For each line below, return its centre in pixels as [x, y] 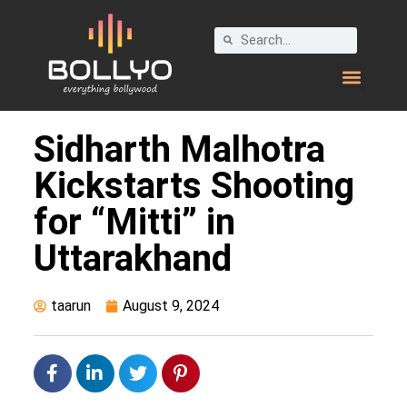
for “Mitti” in [134, 222]
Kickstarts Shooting [194, 185]
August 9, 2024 [170, 305]
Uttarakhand [132, 258]
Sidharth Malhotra [179, 149]
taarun [70, 305]
